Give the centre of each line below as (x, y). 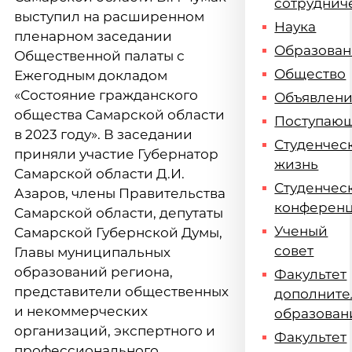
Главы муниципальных (92, 252)
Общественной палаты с (99, 56)
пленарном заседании (93, 36)
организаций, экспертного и (115, 331)
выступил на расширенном (109, 16)
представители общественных (121, 291)
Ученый (301, 231)
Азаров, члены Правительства (120, 193)
